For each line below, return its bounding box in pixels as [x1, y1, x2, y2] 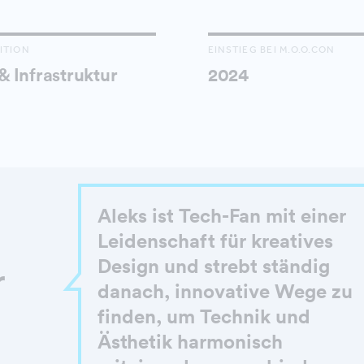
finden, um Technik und [97, 303, 311, 328]
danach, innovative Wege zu [97, 278, 353, 303]
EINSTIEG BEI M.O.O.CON [207, 43, 335, 55]
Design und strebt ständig [97, 253, 331, 278]
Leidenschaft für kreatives [97, 227, 334, 253]
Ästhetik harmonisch [97, 328, 284, 353]
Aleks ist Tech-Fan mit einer [97, 202, 347, 227]
